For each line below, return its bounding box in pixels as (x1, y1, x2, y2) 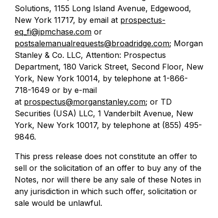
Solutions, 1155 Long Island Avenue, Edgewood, (15, 3, 191, 13)
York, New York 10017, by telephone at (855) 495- (15, 120, 202, 130)
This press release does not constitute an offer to (15, 151, 197, 161)
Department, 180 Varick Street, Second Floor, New (15, 62, 203, 72)
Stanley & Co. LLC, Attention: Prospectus (15, 50, 166, 60)
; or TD (145, 97, 172, 107)
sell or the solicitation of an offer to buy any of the (15, 163, 201, 173)
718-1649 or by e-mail (15, 85, 97, 95)
